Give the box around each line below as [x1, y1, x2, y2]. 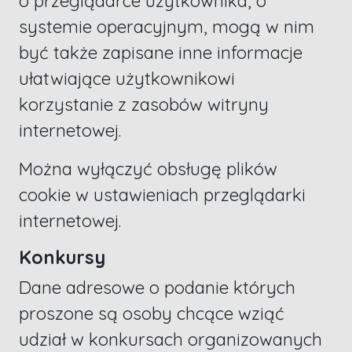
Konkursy [19, 246, 105, 269]
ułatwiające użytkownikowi [19, 68, 235, 90]
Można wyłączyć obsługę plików [19, 158, 277, 181]
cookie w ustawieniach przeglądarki [19, 184, 306, 207]
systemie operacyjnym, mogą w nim [19, 16, 314, 38]
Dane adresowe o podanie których [19, 277, 295, 299]
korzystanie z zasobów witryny [19, 93, 269, 116]
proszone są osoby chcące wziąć [19, 302, 284, 325]
